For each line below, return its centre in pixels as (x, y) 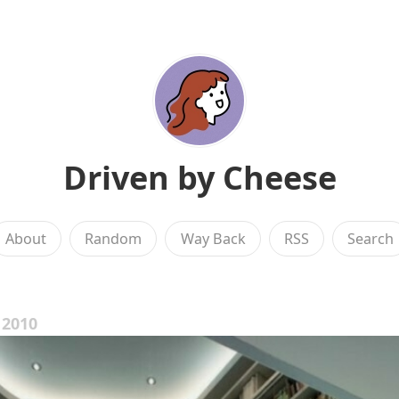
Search (371, 239)
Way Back (213, 239)
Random (114, 239)
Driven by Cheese (199, 178)
